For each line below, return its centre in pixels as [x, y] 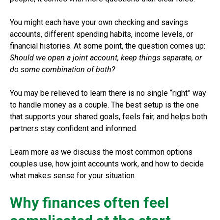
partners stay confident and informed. [75, 128]
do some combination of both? [62, 69]
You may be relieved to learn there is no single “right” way [108, 93]
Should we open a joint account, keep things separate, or [106, 57]
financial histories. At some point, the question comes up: [108, 46]
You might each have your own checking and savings [99, 22]
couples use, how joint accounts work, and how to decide [107, 164]
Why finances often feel [89, 202]
